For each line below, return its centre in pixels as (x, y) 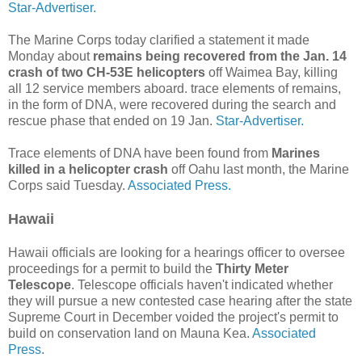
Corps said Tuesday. (67, 185)
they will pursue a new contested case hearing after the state (180, 301)
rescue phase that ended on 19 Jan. (112, 120)
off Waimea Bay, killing (271, 72)
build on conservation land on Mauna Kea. (130, 333)
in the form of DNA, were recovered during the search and (172, 104)
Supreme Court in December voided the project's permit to (173, 317)
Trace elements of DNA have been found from (140, 153)
